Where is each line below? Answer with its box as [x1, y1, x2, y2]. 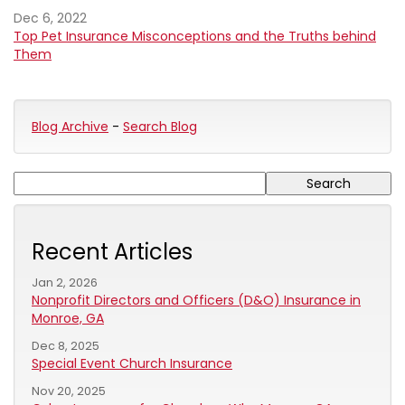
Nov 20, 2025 [32, 383, 106, 399]
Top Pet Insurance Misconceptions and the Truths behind [14, 27, 376, 45]
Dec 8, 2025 [32, 338, 99, 353]
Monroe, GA [32, 309, 104, 327]
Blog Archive [32, 118, 108, 136]
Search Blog [123, 118, 197, 136]
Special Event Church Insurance [32, 354, 232, 372]
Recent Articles [32, 237, 193, 267]
